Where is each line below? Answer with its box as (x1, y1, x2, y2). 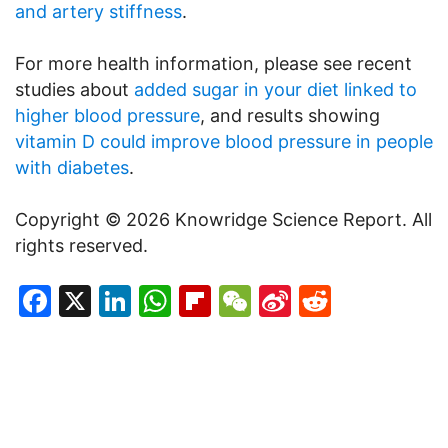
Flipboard (211, 280, 354, 320)
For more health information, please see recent (15, 52, 412, 74)
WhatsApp (171, 280, 329, 320)
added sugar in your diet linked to (134, 78, 417, 100)
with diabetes (15, 156, 129, 178)
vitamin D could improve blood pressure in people (15, 130, 433, 152)
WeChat (251, 280, 370, 320)
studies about (15, 78, 134, 100)
